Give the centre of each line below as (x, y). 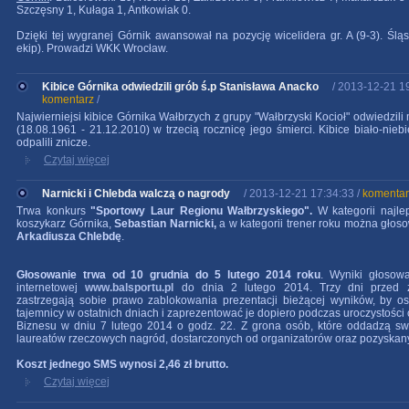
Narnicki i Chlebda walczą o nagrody (136, 194)
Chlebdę (100, 236)
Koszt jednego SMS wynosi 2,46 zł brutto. (122, 364)
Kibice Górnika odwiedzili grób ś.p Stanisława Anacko (180, 87)
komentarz (68, 100)
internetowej (51, 288)
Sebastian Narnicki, (165, 224)
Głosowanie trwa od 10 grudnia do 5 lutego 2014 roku (169, 275)
